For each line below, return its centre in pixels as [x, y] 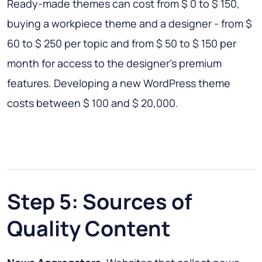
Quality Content [89, 228]
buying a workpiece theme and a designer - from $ [130, 23]
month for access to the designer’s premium [114, 63]
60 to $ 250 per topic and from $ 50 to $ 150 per [122, 43]
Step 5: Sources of [100, 201]
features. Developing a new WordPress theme [119, 83]
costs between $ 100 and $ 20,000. [93, 103]
